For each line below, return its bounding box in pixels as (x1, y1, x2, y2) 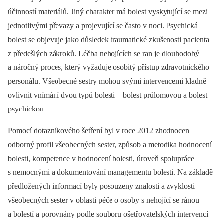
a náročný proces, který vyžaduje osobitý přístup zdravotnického (8, 63, 209, 71)
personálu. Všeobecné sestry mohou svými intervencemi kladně (8, 77, 206, 85)
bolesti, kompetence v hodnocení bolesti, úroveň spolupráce (8, 154, 194, 163)
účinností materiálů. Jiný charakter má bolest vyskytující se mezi (8, 7, 208, 16)
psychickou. (8, 105, 46, 113)
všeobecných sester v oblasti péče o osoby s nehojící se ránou (8, 196, 199, 204)
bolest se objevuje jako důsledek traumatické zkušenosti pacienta (8, 35, 209, 44)
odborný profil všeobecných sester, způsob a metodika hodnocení (8, 140, 212, 149)
